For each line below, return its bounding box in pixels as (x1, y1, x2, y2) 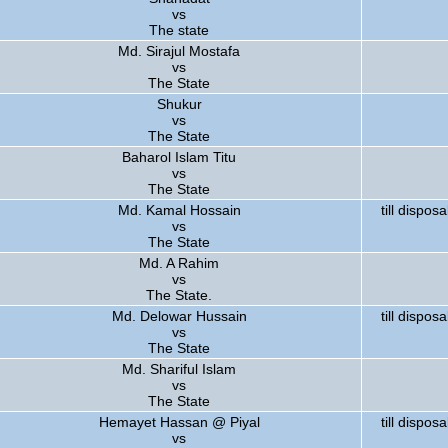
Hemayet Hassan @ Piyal (98, 414, 260, 430)
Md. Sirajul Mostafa (118, 43, 240, 59)
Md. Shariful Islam (122, 361, 236, 377)
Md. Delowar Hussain (111, 308, 247, 324)
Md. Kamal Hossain (117, 202, 241, 218)
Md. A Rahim (139, 255, 219, 271)
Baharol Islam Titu (122, 149, 236, 165)
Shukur (156, 96, 202, 112)
